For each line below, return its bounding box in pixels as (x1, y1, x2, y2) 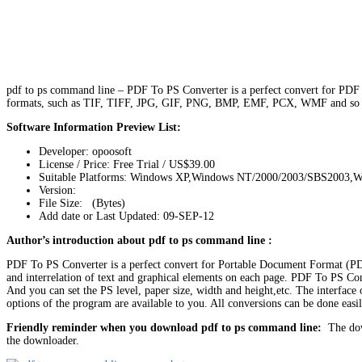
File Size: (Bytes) (39, 196, 125, 209)
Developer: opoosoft (39, 145, 132, 158)
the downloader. (6, 334, 79, 347)
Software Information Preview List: (6, 120, 181, 133)
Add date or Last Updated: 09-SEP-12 (39, 209, 214, 222)
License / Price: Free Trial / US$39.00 (39, 158, 215, 170)
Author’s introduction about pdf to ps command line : (6, 234, 272, 246)
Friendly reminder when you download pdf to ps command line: (6, 321, 322, 334)
